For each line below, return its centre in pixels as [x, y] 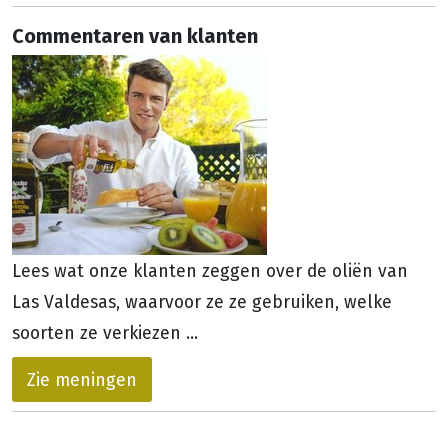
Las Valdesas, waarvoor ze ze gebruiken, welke [202, 301]
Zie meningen [82, 379]
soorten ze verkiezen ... [105, 332]
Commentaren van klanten [135, 34]
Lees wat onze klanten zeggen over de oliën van [210, 270]
